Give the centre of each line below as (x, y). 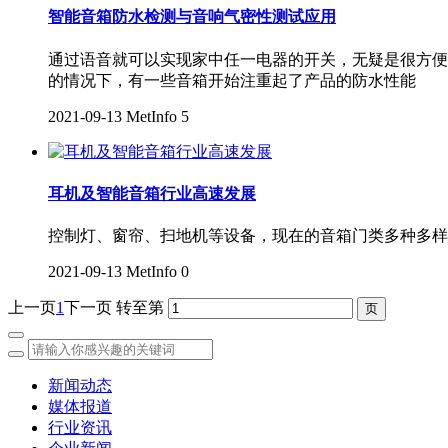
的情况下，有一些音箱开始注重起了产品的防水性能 (232, 80)
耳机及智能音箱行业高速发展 (152, 193)
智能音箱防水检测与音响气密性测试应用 (192, 17)
